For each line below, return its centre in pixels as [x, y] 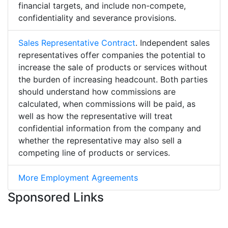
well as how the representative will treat [95, 116]
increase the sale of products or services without [113, 67]
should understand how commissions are [97, 91]
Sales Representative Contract [77, 42]
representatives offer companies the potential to [112, 55]
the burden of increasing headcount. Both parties [113, 79]
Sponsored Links [56, 197]
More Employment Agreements [78, 177]
